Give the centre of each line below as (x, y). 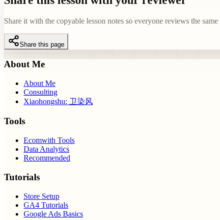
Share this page (42, 45)
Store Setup (41, 196)
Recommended (47, 158)
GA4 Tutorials (46, 205)
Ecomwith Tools (49, 140)
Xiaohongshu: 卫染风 (58, 101)
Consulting (41, 92)
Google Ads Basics (53, 214)
